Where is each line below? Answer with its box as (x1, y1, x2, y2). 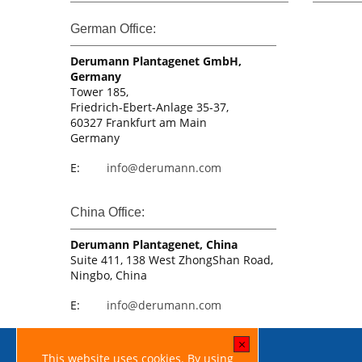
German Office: (70, 22, 156, 36)
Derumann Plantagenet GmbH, (70, 53, 242, 69)
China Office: (70, 205, 145, 219)
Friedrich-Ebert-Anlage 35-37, (70, 99, 229, 115)
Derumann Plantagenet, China (70, 237, 238, 252)
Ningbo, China (70, 267, 147, 283)
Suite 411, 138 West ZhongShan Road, (70, 252, 273, 267)
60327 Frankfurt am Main (70, 115, 207, 130)
